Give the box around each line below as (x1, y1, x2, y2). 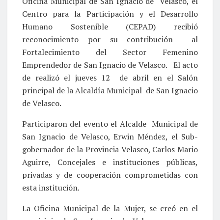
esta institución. (22, 182, 80, 193)
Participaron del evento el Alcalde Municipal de (22, 118, 198, 129)
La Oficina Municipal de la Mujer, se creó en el (22, 202, 198, 214)
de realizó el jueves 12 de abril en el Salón (22, 72, 198, 83)
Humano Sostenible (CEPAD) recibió (22, 21, 198, 32)
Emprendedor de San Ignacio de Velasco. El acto (22, 59, 198, 70)
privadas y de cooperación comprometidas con (22, 169, 198, 180)
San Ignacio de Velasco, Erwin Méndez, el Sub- (22, 131, 198, 142)
